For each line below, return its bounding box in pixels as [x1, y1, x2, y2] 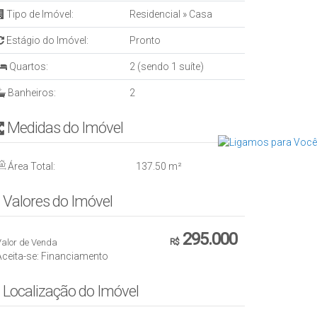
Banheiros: [6, 87, 56, 98]
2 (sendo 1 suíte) [129, 61, 204, 72]
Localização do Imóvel [3, 282, 139, 300]
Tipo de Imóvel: [4, 8, 74, 20]
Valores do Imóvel [3, 192, 113, 210]
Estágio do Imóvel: [4, 35, 88, 46]
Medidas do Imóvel [7, 119, 123, 137]
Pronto [129, 35, 161, 46]
